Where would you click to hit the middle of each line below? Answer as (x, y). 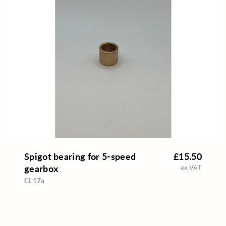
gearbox (41, 168)
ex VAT (191, 168)
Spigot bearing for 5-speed (80, 156)
